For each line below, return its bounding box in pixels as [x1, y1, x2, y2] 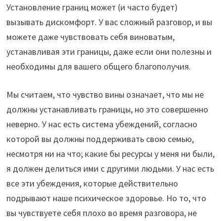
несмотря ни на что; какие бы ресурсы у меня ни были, [6, 148, 215, 160]
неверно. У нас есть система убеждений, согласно [6, 118, 197, 130]
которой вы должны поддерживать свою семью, [6, 133, 194, 145]
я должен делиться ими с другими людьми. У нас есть [6, 163, 214, 175]
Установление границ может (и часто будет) [6, 1, 178, 13]
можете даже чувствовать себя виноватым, [6, 31, 175, 43]
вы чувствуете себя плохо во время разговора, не [6, 207, 197, 219]
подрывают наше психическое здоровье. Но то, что [6, 192, 206, 204]
